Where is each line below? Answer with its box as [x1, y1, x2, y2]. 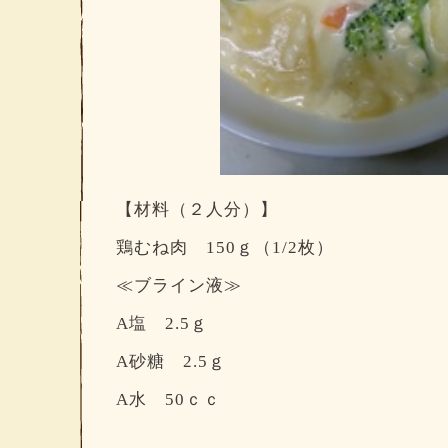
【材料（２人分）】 [116, 198, 278, 219]
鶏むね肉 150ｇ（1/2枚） [116, 236, 334, 257]
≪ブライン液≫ [116, 274, 242, 295]
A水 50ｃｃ [116, 388, 221, 409]
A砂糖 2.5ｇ [116, 350, 226, 371]
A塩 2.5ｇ [116, 312, 208, 333]
